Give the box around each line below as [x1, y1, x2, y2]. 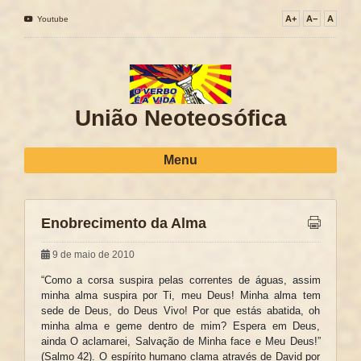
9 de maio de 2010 [49, 249, 135, 261]
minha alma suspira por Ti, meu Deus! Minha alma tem [40, 289, 321, 302]
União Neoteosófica [74, 105, 287, 131]
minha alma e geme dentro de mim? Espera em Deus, [40, 320, 321, 333]
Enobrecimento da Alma [40, 214, 206, 231]
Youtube [35, 15, 68, 23]
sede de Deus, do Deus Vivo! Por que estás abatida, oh [40, 305, 321, 317]
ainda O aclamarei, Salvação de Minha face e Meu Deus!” [40, 335, 321, 348]
